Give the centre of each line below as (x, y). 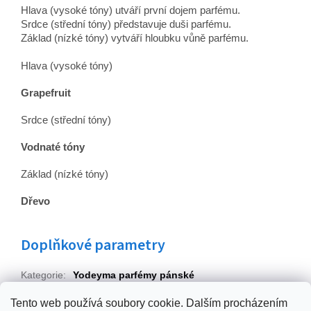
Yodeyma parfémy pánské (134, 275)
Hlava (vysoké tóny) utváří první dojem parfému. (131, 10)
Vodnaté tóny (54, 147)
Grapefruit (46, 93)
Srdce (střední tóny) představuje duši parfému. (126, 24)
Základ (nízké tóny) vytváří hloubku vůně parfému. (135, 38)
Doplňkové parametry (93, 245)
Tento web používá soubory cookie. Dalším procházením (149, 303)
